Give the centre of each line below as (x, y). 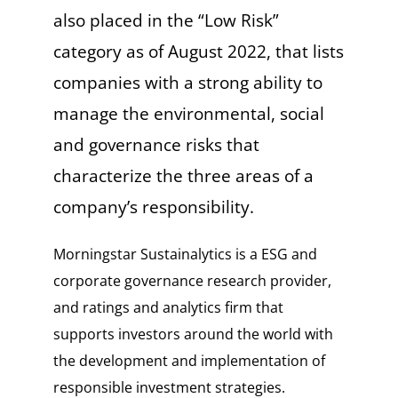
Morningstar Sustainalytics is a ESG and (185, 255)
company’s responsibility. (153, 207)
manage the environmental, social (188, 114)
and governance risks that (156, 145)
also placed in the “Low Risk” (166, 21)
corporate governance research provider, (192, 281)
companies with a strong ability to (187, 83)
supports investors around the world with (193, 334)
